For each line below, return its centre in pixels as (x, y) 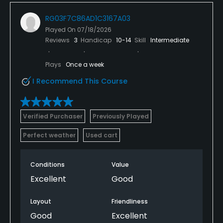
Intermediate (170, 40)
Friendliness (130, 201)
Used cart (102, 135)
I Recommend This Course (80, 81)
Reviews (58, 40)
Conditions (48, 164)
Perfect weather (49, 135)
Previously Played (121, 116)
